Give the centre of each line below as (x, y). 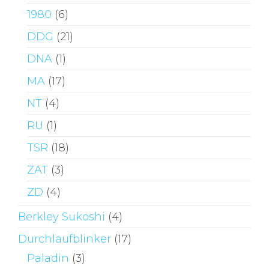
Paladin (48, 258)
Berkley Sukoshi (62, 216)
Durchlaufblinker (65, 239)
